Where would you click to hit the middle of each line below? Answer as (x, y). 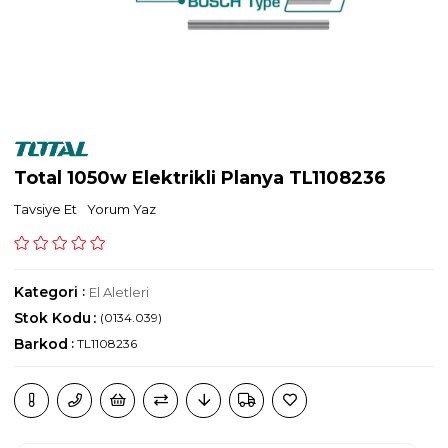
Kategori (46, 292)
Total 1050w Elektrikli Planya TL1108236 (200, 178)
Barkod (41, 344)
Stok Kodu (53, 318)
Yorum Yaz (122, 209)
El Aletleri (119, 292)
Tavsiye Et (46, 209)
